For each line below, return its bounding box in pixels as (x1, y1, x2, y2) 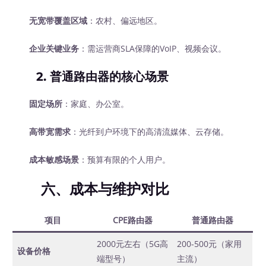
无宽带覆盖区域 (29, 15, 88, 27)
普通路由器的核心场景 (50, 69, 169, 84)
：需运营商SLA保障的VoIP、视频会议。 (79, 43, 227, 55)
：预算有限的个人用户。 (79, 153, 171, 165)
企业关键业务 (29, 43, 80, 55)
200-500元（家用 (176, 237, 242, 249)
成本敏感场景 (29, 153, 80, 165)
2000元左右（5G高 (96, 237, 168, 249)
